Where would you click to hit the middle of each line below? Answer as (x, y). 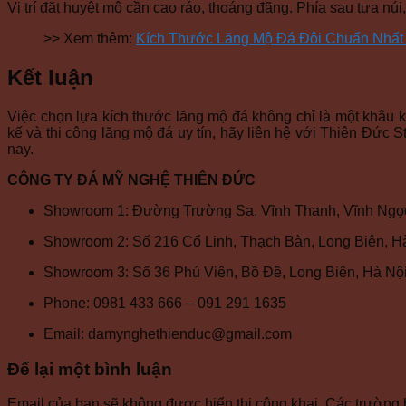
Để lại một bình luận (90, 369)
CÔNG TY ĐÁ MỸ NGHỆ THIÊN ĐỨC (131, 179)
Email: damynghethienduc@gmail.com (168, 333)
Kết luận (50, 77)
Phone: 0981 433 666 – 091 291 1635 (165, 303)
